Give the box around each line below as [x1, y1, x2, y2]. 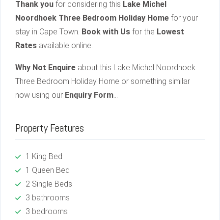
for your [169, 13, 198, 23]
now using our [15, 90, 65, 100]
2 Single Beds [26, 179, 72, 189]
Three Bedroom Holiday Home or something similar [15, 76, 190, 86]
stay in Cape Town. [15, 27, 82, 36]
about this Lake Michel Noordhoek [76, 62, 195, 72]
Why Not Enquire [15, 62, 76, 72]
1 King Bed [26, 151, 62, 161]
